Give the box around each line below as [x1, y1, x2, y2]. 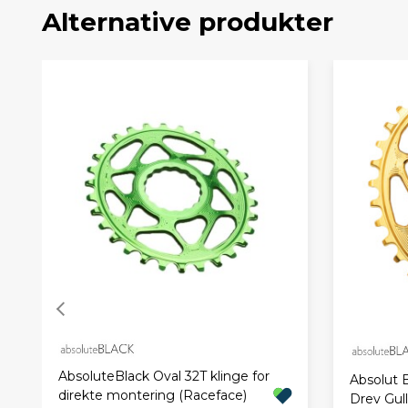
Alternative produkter [42, 5, 333, 37]
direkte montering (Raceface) [57, 387, 247, 404]
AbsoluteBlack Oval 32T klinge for [57, 368, 270, 385]
